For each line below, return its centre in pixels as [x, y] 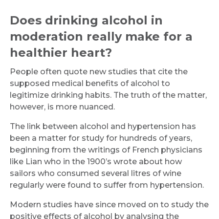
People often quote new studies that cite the [99, 71]
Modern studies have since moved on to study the [109, 204]
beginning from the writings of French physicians [106, 150]
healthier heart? [61, 52]
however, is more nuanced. [62, 107]
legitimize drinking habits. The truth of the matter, [108, 95]
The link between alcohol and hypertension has [103, 126]
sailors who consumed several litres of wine [96, 173]
